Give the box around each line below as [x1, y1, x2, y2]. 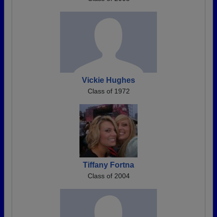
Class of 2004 [87, 172, 130, 180]
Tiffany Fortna [83, 161, 134, 169]
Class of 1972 [87, 87, 130, 95]
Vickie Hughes [82, 76, 135, 84]
